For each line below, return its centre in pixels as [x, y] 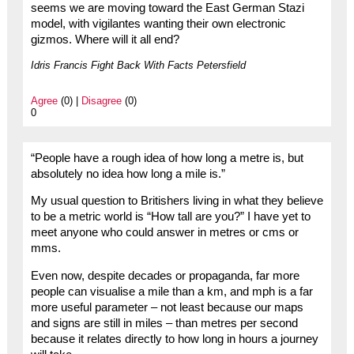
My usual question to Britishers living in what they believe [177, 201]
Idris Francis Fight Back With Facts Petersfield [138, 65]
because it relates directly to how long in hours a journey [174, 339]
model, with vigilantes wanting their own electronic [158, 23]
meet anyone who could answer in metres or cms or [164, 233]
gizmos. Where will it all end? [105, 39]
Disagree [101, 100]
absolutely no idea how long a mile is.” [128, 173]
